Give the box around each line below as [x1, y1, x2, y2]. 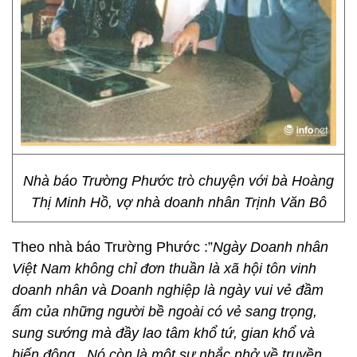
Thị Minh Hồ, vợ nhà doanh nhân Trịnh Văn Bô [30, 194, 327, 210]
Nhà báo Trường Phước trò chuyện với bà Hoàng [23, 173, 334, 189]
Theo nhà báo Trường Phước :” [12, 239, 213, 255]
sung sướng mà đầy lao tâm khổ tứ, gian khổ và [12, 325, 315, 341]
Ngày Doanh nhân [213, 239, 328, 255]
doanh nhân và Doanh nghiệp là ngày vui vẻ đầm [12, 282, 324, 298]
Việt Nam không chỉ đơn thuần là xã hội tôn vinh [12, 261, 316, 277]
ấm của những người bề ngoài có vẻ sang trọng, [12, 304, 317, 320]
